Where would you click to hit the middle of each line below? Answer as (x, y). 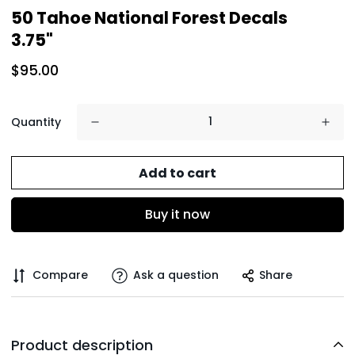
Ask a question (176, 275)
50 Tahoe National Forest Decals (149, 17)
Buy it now (177, 215)
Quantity (36, 122)
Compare (60, 275)
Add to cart (177, 173)
